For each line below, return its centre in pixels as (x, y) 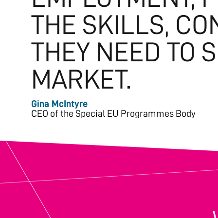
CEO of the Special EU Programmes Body (113, 113)
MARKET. (81, 79)
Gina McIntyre (59, 103)
